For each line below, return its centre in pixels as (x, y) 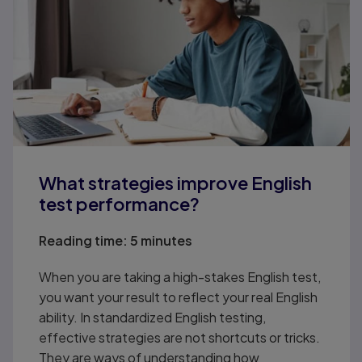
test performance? (120, 203)
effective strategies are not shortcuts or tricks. (180, 337)
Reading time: (84, 240)
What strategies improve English (176, 182)
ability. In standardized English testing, (153, 317)
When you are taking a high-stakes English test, (180, 276)
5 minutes (160, 240)
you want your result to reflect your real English (179, 297)
